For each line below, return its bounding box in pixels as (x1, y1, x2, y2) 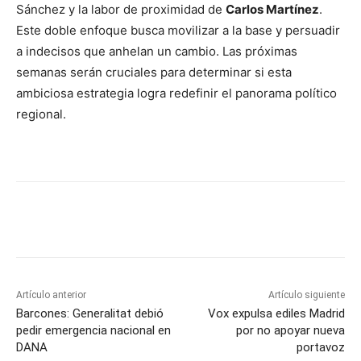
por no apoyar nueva (235, 323, 345, 338)
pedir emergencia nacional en (16, 323, 171, 338)
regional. (16, 106, 66, 122)
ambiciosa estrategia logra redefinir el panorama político (16, 85, 337, 102)
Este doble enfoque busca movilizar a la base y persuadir (16, 23, 340, 39)
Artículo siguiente (268, 289, 345, 301)
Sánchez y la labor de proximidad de (16, 2, 226, 18)
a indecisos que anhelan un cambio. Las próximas (16, 44, 297, 60)
